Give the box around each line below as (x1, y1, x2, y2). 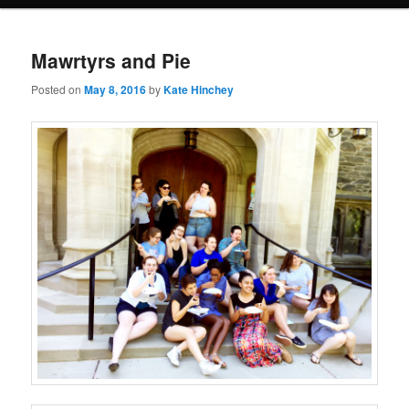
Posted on (31, 80, 85, 97)
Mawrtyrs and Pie (31, 47, 192, 75)
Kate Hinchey (163, 80, 235, 98)
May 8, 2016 (84, 80, 147, 98)
